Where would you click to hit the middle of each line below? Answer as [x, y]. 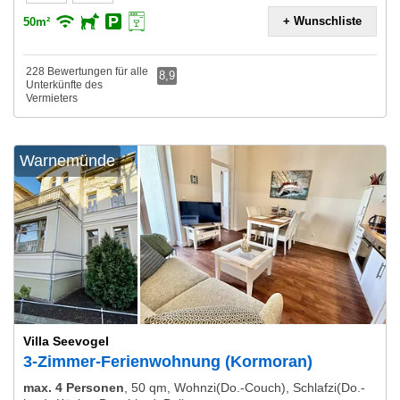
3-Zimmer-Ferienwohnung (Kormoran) [168, 362]
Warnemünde [67, 161]
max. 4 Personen [74, 387]
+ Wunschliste [322, 21]
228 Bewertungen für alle [87, 71]
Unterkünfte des [64, 85]
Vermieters [52, 98]
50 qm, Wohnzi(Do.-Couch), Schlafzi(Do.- [248, 387]
